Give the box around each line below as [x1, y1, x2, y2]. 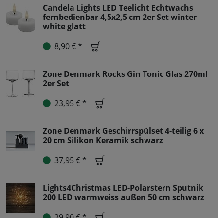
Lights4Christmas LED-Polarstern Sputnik [43, 182, 203, 193]
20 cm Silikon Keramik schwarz [43, 134, 163, 145]
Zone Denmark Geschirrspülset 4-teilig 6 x [43, 125, 204, 136]
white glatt [43, 20, 86, 32]
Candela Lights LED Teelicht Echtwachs [43, 2, 193, 13]
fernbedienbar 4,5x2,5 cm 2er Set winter [43, 11, 197, 22]
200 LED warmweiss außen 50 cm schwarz [43, 191, 204, 202]
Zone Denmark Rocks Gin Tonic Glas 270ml [43, 68, 208, 79]
